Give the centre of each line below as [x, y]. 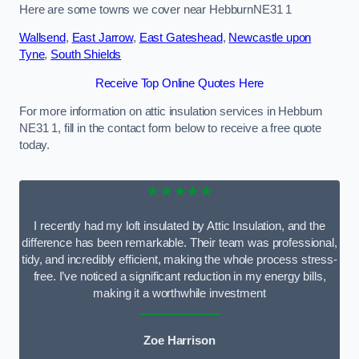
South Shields [86, 55]
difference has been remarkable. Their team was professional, [179, 242]
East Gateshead [181, 38]
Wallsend [42, 38]
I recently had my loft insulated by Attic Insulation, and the [179, 226]
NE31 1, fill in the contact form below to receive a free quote [170, 129]
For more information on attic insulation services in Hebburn [171, 112]
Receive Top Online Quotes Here [179, 83]
